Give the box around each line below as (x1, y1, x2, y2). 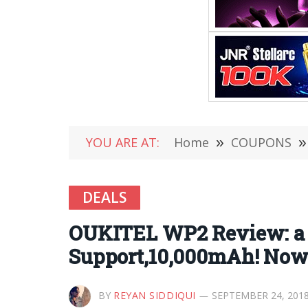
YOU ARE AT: (86, 134, 159, 151)
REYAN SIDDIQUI (113, 289, 196, 302)
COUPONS (231, 134, 291, 151)
